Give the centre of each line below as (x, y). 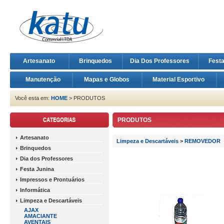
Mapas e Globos (107, 79)
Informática (35, 190)
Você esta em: (33, 98)
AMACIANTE (40, 216)
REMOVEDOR (202, 141)
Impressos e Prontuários (52, 179)
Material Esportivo (179, 79)
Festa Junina (37, 169)
